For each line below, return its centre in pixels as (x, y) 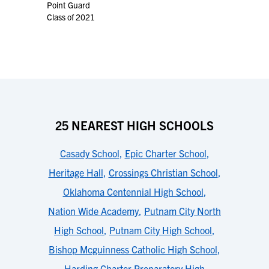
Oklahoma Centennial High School (133, 192)
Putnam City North (183, 211)
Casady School (89, 153)
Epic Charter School (165, 153)
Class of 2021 (71, 17)
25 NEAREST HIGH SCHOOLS (134, 125)
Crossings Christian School (163, 172)
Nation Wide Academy (93, 211)
